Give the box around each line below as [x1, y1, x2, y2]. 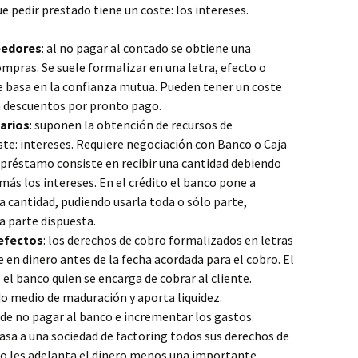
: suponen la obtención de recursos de [30, 117, 233, 133]
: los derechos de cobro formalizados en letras [43, 232, 293, 248]
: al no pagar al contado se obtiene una [42, 40, 251, 56]
